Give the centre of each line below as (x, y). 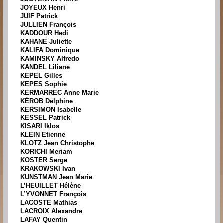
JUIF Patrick (39, 16)
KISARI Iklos (40, 126)
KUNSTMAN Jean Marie (56, 177)
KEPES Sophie (44, 84)
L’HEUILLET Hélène (51, 186)
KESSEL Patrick (45, 118)
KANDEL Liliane (45, 67)
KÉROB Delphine (47, 101)
